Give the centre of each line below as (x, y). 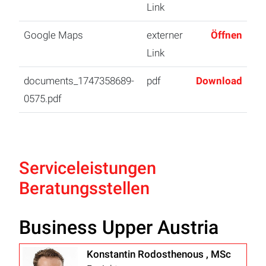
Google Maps (53, 35)
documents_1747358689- (79, 81)
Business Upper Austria (119, 228)
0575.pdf (43, 99)
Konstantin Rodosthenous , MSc (159, 254)
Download (219, 81)
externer (165, 35)
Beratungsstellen (84, 189)
